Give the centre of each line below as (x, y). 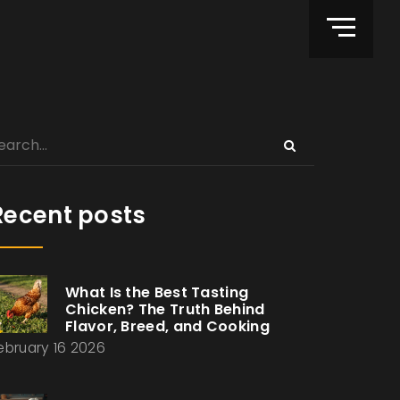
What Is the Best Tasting (157, 292)
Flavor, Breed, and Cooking (167, 326)
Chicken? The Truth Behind (165, 309)
